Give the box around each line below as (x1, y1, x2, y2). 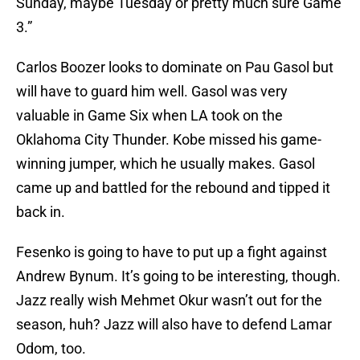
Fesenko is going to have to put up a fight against (16, 243, 327, 261)
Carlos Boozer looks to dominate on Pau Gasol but (16, 59, 333, 76)
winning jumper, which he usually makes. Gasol (16, 155, 315, 173)
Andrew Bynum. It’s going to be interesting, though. (16, 268, 341, 285)
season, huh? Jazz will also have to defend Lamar (16, 316, 332, 333)
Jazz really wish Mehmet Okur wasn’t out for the (16, 292, 322, 309)
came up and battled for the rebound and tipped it (16, 179, 330, 197)
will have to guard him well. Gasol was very (16, 83, 288, 100)
